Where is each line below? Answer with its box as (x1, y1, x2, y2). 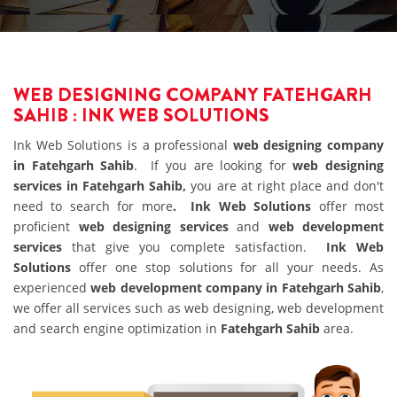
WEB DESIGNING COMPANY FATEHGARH (13, 82, 372, 108)
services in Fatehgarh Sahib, (13, 177, 187, 194)
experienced (13, 279, 91, 296)
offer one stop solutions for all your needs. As (71, 259, 384, 276)
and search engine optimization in (13, 320, 221, 337)
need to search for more (13, 198, 173, 214)
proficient (13, 218, 79, 235)
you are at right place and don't (186, 177, 385, 194)
